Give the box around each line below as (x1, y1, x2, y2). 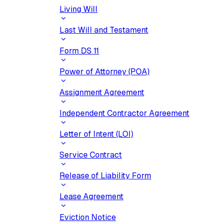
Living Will (59, 4, 98, 14)
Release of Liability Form (59, 170, 151, 181)
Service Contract (59, 150, 122, 160)
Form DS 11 (59, 46, 99, 56)
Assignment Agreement (59, 87, 144, 98)
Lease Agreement (59, 191, 123, 202)
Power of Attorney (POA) (59, 66, 150, 77)
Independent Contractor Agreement (59, 108, 189, 118)
